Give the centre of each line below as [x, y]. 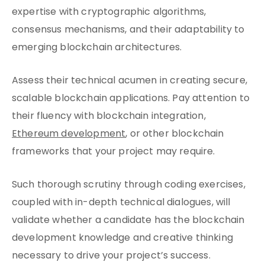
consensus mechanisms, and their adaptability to [128, 30]
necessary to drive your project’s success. [111, 256]
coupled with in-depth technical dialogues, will [121, 203]
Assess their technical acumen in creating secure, [130, 81]
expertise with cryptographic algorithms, [109, 12]
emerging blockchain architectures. [97, 48]
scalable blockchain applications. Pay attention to [131, 99]
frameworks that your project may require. [114, 152]
